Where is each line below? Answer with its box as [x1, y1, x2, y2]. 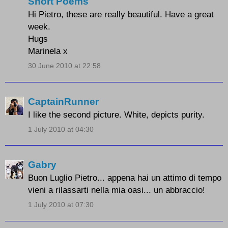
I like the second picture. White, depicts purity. [28, 109, 205, 120]
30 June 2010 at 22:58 [28, 62, 101, 70]
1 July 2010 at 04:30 [28, 125, 94, 133]
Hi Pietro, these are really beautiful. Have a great [28, 9, 214, 20]
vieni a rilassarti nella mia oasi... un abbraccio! [28, 185, 205, 195]
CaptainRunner [28, 96, 99, 107]
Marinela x [28, 46, 68, 56]
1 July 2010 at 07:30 [28, 201, 94, 209]
